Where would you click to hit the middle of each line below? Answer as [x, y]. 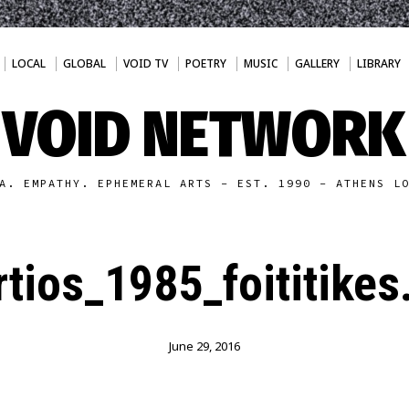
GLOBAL [84, 63]
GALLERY [317, 63]
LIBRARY [378, 63]
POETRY [205, 63]
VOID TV [145, 63]
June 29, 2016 [204, 346]
